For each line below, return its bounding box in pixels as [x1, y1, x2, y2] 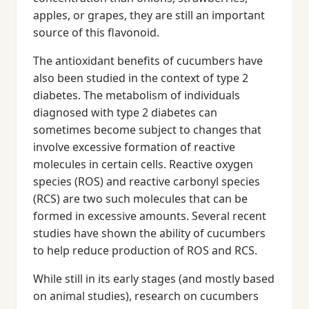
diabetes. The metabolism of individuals [33, 88, 240, 103]
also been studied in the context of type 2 [33, 70, 248, 86]
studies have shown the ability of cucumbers [33, 226, 266, 241]
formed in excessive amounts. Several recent [33, 208, 266, 223]
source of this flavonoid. [33, 25, 159, 40]
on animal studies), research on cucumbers [33, 288, 259, 303]
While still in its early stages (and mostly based [33, 271, 275, 286]
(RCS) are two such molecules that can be [33, 191, 248, 206]
